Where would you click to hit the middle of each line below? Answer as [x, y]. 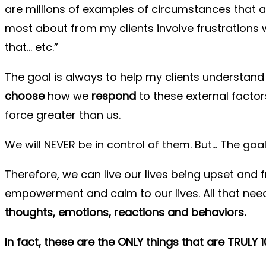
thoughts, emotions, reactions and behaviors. [125, 212]
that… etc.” [31, 47]
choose [25, 96]
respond [115, 96]
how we [68, 96]
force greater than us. [64, 115]
